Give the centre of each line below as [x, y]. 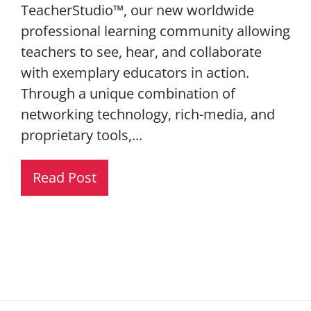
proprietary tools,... [81, 135]
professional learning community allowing [155, 31]
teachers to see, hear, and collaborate [141, 51]
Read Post [64, 177]
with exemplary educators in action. [135, 72]
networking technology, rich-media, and [148, 114]
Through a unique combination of [128, 93]
